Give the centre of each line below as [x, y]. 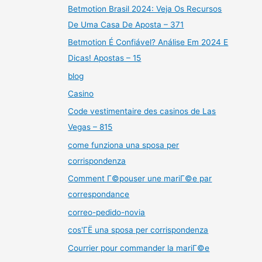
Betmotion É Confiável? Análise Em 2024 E [148, 42]
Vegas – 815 [90, 127]
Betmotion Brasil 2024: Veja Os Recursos [145, 8]
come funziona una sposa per [124, 145]
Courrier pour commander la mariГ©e [139, 248]
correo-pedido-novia [107, 212]
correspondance [99, 194]
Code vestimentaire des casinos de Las [142, 111]
